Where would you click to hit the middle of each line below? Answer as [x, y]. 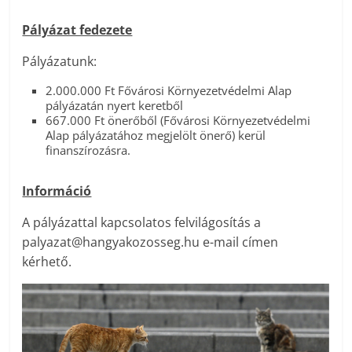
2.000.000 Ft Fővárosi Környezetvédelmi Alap [169, 91]
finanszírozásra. [88, 150]
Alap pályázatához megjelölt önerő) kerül [156, 136]
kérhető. [47, 262]
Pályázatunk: [60, 62]
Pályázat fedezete [77, 30]
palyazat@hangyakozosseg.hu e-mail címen [150, 242]
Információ [57, 191]
